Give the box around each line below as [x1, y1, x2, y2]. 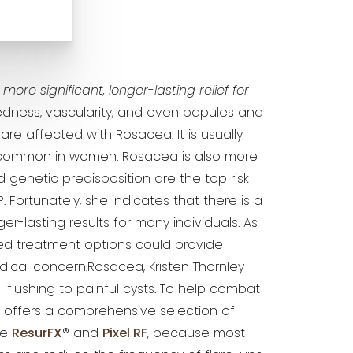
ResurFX [12, 328, 62, 340]
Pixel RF [102, 328, 147, 340]
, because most [147, 328, 245, 340]
